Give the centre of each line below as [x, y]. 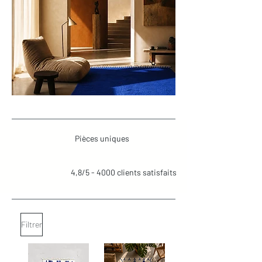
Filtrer [32, 225]
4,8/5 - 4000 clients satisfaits [124, 173]
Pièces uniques [102, 139]
